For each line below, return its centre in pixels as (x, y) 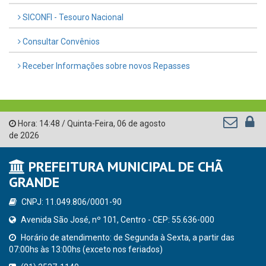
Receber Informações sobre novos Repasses (105, 66)
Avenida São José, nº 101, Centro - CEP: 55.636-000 (117, 219)
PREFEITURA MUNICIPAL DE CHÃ (124, 166)
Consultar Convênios (60, 41)
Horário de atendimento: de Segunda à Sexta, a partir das (127, 237)
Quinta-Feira (90, 123)
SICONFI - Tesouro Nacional (72, 17)
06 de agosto (141, 123)
